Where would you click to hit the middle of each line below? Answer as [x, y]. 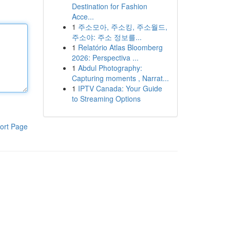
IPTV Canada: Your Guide [120, 88]
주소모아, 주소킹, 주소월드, [122, 27]
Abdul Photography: [110, 68]
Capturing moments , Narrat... [120, 78]
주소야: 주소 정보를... [107, 37]
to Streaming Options [106, 99]
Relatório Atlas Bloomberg [120, 47]
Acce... [83, 16]
